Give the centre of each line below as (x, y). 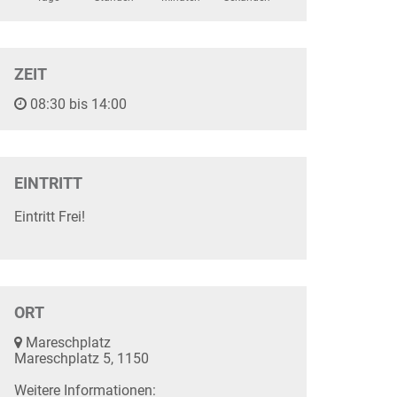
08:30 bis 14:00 (77, 104)
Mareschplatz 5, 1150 (82, 358)
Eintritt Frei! (50, 217)
